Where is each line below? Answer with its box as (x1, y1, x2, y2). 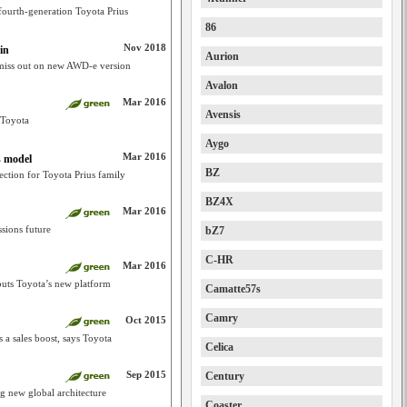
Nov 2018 (124, 42, 166, 53)
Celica (205, 341, 233, 353)
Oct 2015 (125, 314, 166, 325)
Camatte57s (205, 283, 261, 295)
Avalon (205, 79, 238, 92)
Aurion (205, 50, 239, 63)
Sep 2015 (126, 369, 166, 380)
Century (205, 370, 244, 382)
